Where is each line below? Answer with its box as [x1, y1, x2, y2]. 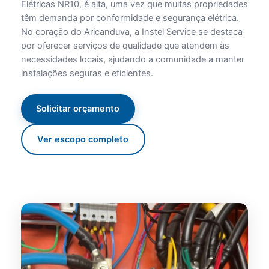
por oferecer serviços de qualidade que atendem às [20, 40, 229, 51]
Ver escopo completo [37, 133, 129, 145]
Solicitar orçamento [36, 103, 120, 114]
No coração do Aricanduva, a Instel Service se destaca [20, 26, 243, 37]
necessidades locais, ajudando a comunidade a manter [20, 53, 244, 65]
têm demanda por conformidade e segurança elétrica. [20, 12, 239, 23]
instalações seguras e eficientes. [20, 67, 153, 79]
